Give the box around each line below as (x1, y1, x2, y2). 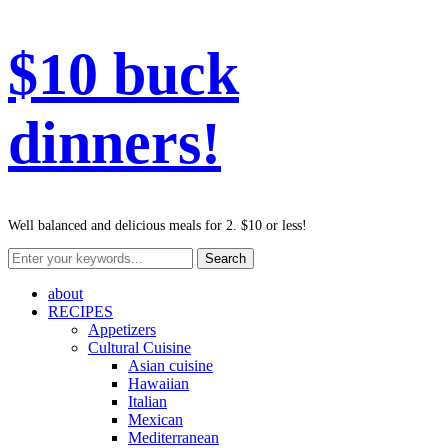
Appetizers (88, 321, 156, 339)
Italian (128, 393, 167, 411)
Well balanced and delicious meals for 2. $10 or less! (8, 218, 307, 234)
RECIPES (48, 303, 113, 321)
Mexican (128, 411, 183, 429)
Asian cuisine (128, 357, 213, 375)
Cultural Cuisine (88, 339, 191, 357)
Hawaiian (128, 375, 189, 393)
